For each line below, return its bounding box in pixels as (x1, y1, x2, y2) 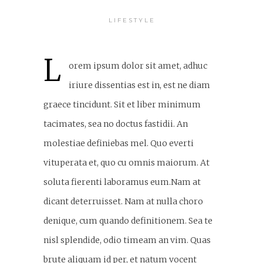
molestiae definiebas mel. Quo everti (43, 137, 194, 149)
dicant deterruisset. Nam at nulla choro (43, 195, 203, 207)
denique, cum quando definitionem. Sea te (43, 215, 213, 226)
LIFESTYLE (109, 16, 156, 24)
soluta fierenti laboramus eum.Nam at (43, 176, 201, 187)
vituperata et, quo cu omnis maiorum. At (43, 157, 210, 168)
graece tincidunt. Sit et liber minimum (43, 99, 201, 110)
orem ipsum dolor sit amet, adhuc (69, 60, 207, 71)
